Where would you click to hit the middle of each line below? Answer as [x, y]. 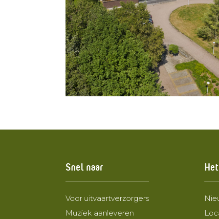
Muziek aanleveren [100, 213]
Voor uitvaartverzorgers [108, 198]
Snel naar [85, 166]
